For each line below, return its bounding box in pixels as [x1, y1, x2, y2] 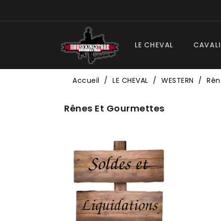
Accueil [73, 75, 100, 85]
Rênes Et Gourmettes [64, 102, 165, 114]
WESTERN [161, 75, 194, 85]
